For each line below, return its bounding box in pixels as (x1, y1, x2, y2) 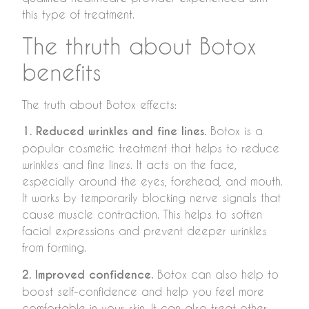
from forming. (22, 241, 86, 255)
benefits (22, 59, 101, 85)
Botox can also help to (153, 267, 279, 281)
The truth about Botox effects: (22, 97, 177, 111)
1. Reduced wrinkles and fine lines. (22, 124, 206, 139)
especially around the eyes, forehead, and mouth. (22, 175, 283, 188)
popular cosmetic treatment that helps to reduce (22, 141, 279, 155)
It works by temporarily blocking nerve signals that (22, 191, 281, 205)
